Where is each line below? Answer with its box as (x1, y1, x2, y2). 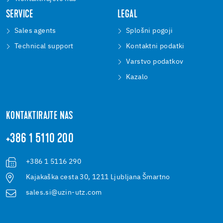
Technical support (14, 43, 74, 50)
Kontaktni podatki (126, 43, 185, 50)
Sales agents (14, 27, 56, 35)
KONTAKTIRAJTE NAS (6, 111, 73, 122)
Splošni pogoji (126, 27, 173, 35)
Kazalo (126, 74, 148, 81)
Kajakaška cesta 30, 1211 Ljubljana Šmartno (26, 174, 170, 181)
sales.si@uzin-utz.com (26, 189, 102, 197)
